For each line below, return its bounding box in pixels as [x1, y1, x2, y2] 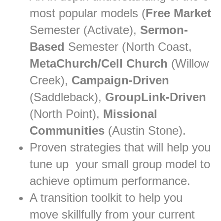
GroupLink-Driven [105, 90, 206, 104]
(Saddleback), [30, 90, 105, 104]
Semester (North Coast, [65, 40, 192, 54]
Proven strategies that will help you [30, 141, 211, 154]
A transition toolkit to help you [30, 191, 183, 205]
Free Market [146, 6, 211, 20]
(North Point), [30, 107, 103, 121]
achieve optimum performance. [30, 174, 190, 188]
